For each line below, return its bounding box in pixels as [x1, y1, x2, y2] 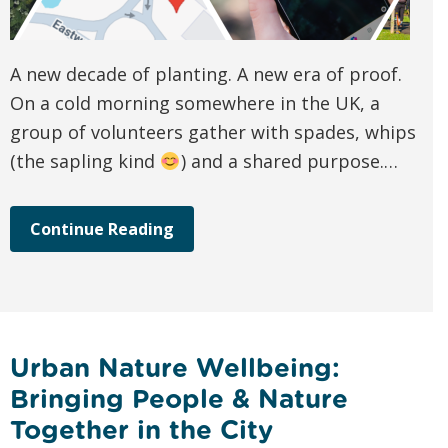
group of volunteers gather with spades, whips [10, 120, 416, 145]
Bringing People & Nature [10, 383, 348, 415]
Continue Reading [30, 218, 174, 241]
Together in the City [10, 414, 273, 446]
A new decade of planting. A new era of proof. [10, 62, 402, 87]
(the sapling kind [10, 149, 160, 174]
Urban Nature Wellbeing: [10, 352, 340, 384]
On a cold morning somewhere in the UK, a [10, 91, 380, 116]
